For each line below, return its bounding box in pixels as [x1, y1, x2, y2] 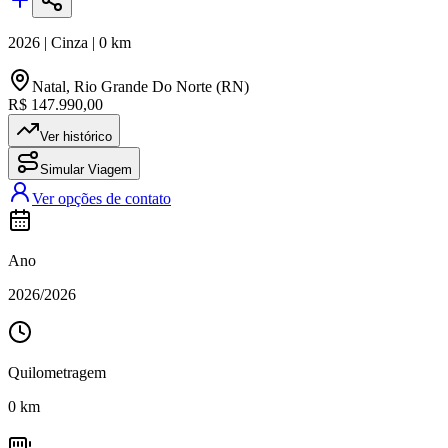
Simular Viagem [40, 161, 132, 177]
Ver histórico [40, 128, 112, 144]
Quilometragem [8, 363, 106, 381]
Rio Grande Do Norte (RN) [74, 77, 249, 95]
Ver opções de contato [32, 189, 171, 207]
